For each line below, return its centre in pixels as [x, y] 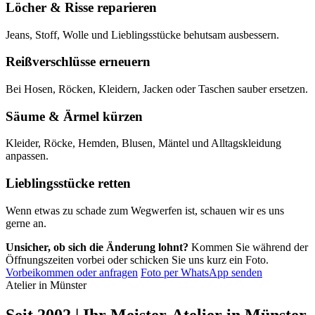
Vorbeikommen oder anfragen [72, 272]
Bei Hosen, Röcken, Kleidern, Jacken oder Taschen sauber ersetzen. [157, 89]
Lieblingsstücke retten [68, 184]
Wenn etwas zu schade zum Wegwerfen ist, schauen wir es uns [145, 210]
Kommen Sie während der [250, 247]
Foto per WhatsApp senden [201, 272]
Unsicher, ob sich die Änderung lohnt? [97, 247]
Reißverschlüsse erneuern [78, 62]
